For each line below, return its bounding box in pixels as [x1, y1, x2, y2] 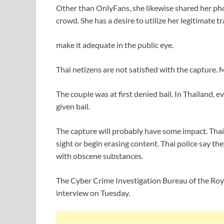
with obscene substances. [56, 151, 143, 161]
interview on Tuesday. [56, 188, 130, 198]
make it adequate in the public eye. [56, 40, 173, 50]
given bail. [56, 101, 90, 111]
